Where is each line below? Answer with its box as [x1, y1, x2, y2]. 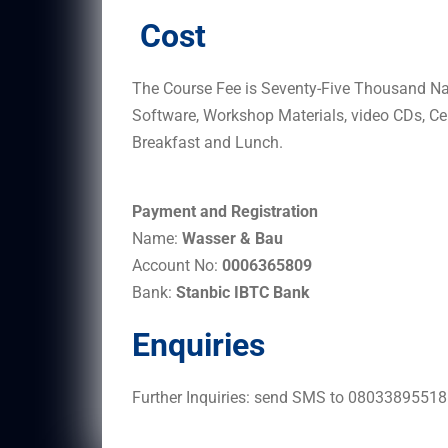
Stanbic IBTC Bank [176, 282, 310, 302]
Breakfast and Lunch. [132, 132, 283, 152]
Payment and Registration [132, 201, 318, 221]
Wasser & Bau [182, 228, 283, 248]
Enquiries [132, 325, 265, 364]
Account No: [132, 255, 222, 275]
